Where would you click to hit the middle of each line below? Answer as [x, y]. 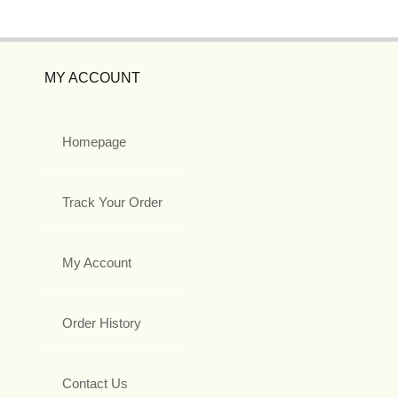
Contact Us [95, 383]
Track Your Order [112, 202]
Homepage [94, 141]
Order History [102, 322]
